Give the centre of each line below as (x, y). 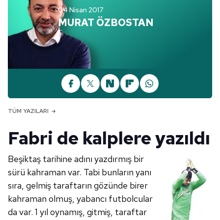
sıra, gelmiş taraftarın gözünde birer (78, 185)
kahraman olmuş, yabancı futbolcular (80, 199)
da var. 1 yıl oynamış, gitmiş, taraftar (77, 212)
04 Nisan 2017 (81, 10)
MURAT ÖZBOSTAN (106, 23)
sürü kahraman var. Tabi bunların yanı (80, 172)
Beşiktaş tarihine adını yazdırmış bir (76, 159)
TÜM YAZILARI (28, 111)
